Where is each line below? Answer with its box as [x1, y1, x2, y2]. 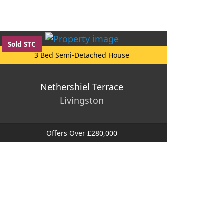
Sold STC [8, 39, 36, 49]
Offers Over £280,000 [46, 128, 117, 138]
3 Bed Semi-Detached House [34, 50, 129, 60]
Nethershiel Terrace [40, 80, 123, 93]
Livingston [60, 94, 104, 106]
